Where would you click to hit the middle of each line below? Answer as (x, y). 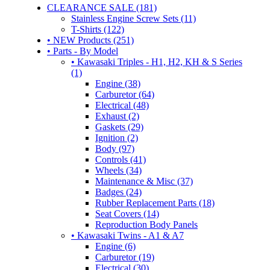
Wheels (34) (118, 170)
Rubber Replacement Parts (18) (155, 202)
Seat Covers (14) (127, 213)
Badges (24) (118, 192)
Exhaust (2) (117, 116)
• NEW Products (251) (90, 40)
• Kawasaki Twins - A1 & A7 (127, 235)
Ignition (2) (117, 137)
